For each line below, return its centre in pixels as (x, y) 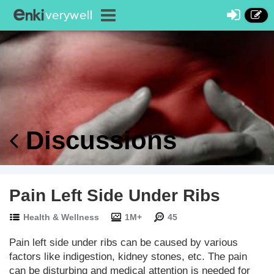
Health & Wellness (61, 217)
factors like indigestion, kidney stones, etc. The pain (128, 257)
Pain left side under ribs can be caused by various (124, 243)
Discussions (98, 140)
